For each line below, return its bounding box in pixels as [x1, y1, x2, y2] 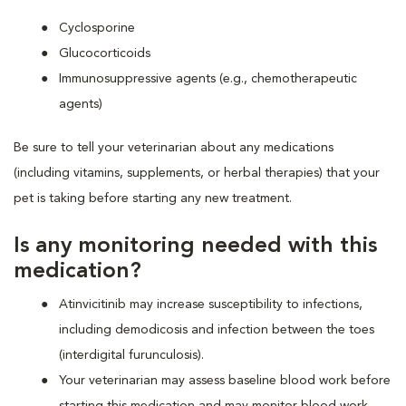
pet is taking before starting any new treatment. [14, 191, 292, 205]
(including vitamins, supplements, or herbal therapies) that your [14, 166, 380, 179]
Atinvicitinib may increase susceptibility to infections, [59, 297, 362, 311]
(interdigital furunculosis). [59, 348, 204, 362]
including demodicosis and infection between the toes [59, 323, 374, 336]
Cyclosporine [59, 21, 135, 34]
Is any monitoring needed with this [14, 235, 377, 257]
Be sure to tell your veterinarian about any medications [14, 140, 333, 154]
